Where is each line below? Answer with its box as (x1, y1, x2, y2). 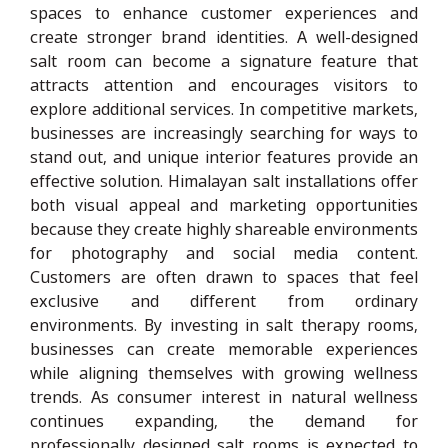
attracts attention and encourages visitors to (30, 73, 418, 96)
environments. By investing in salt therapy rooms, (30, 313, 418, 336)
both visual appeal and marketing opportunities (30, 193, 418, 216)
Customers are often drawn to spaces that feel (30, 265, 418, 288)
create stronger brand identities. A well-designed (30, 25, 418, 48)
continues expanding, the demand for (30, 409, 418, 432)
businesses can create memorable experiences (30, 337, 418, 360)
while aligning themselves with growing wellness (30, 361, 418, 384)
